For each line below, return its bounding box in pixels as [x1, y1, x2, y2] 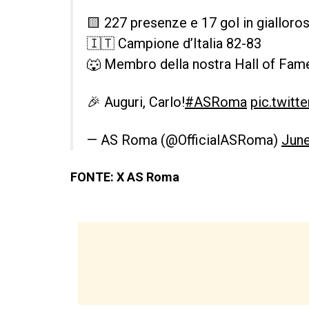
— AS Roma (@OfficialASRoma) [87, 132, 281, 148]
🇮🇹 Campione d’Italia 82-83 [87, 35, 261, 52]
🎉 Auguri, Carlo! [87, 94, 185, 110]
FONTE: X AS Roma [70, 170, 179, 184]
